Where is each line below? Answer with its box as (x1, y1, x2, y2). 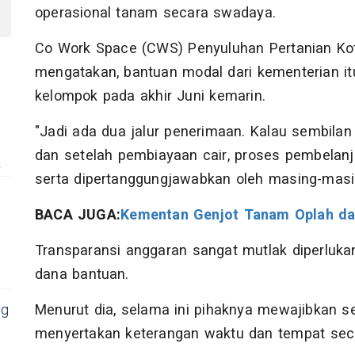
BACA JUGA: (35, 204, 121, 226)
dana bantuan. (35, 263, 129, 285)
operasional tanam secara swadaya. (35, 2, 276, 24)
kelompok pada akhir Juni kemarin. (35, 85, 265, 107)
